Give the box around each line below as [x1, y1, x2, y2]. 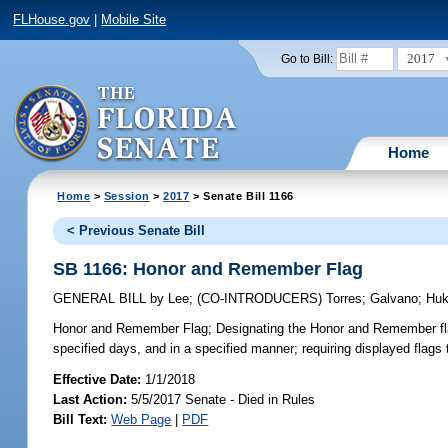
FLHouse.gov [13, 12, 91, 28]
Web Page [111, 411, 172, 427]
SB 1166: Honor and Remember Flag [53, 258, 364, 279]
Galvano [370, 291, 419, 307]
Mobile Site [101, 12, 167, 28]
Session [103, 189, 150, 202]
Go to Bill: [280, 52, 333, 65]
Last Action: [53, 391, 128, 407]
